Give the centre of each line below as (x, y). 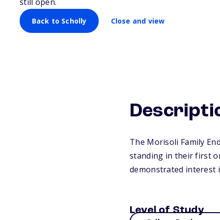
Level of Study (167, 210)
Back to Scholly (59, 21)
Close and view (138, 21)
